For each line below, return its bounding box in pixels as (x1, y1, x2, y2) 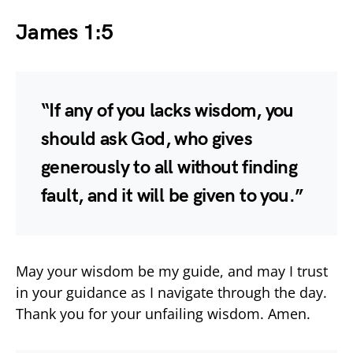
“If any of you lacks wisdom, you (41, 98, 294, 122)
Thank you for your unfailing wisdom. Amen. (16, 303, 310, 323)
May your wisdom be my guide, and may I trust (16, 261, 328, 281)
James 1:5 (16, 19, 113, 46)
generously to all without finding (41, 155, 298, 179)
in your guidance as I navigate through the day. (16, 282, 327, 302)
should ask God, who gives (41, 127, 252, 150)
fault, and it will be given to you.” (41, 184, 303, 207)
